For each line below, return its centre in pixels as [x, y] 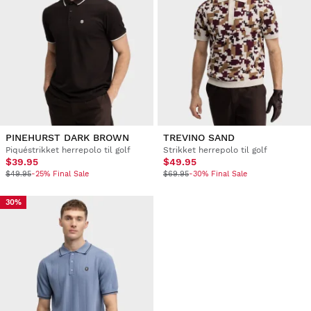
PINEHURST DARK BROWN [67, 137]
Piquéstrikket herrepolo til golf [68, 150]
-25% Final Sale [60, 174]
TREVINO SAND [199, 137]
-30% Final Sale [218, 174]
